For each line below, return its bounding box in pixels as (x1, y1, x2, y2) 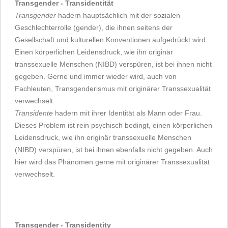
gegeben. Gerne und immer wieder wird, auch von (15, 72, 177, 80)
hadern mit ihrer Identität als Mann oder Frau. (53, 108, 202, 117)
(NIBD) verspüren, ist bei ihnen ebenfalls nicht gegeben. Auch (15, 145, 213, 154)
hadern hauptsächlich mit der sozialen (56, 11, 180, 19)
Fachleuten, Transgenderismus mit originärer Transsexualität (15, 84, 211, 93)
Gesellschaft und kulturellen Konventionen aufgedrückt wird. (15, 35, 208, 44)
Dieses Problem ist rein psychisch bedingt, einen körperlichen (15, 121, 212, 129)
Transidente (15, 108, 53, 117)
